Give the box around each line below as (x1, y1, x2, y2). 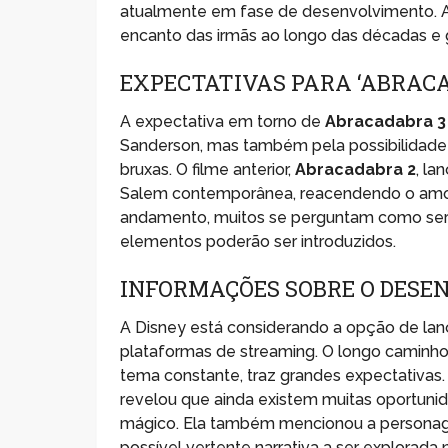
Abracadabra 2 (295, 159, 417, 179)
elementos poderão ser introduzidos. (120, 231, 397, 251)
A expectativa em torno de (120, 111, 326, 131)
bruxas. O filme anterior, (120, 159, 296, 179)
